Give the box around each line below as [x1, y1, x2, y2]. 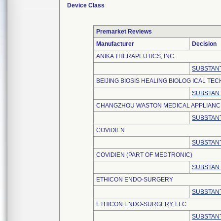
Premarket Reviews [96, 28, 152, 35]
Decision [192, 40, 217, 47]
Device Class [67, 2, 105, 9]
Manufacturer [96, 40, 134, 47]
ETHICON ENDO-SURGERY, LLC [96, 201, 186, 208]
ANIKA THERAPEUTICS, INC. [96, 53, 176, 60]
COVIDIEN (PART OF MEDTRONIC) [96, 151, 192, 158]
